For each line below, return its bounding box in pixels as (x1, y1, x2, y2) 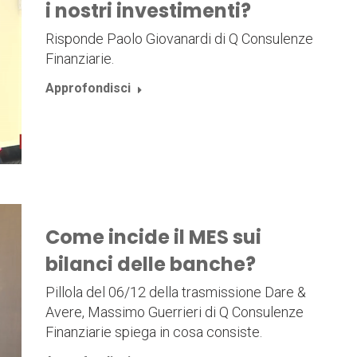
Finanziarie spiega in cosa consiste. (45, 324, 262, 341)
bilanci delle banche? (45, 251, 256, 278)
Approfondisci (45, 80, 131, 96)
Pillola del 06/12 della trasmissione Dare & (45, 284, 306, 301)
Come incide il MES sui (45, 224, 261, 251)
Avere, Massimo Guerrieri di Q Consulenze (45, 304, 304, 321)
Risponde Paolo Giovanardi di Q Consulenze (45, 30, 313, 47)
